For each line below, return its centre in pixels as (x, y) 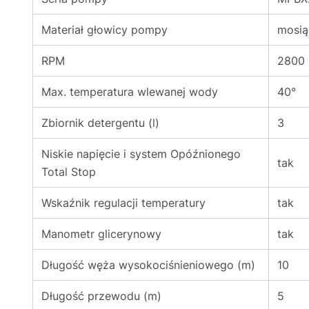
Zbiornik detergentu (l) (100, 123)
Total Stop (69, 172)
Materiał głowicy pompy (104, 30)
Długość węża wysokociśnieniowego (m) (148, 265)
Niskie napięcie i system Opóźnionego (141, 154)
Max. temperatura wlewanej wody (130, 92)
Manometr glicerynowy (101, 234)
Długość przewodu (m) (101, 296)
